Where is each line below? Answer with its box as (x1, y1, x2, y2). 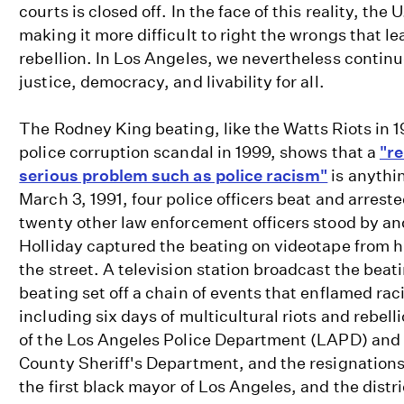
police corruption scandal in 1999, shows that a (19, 142, 380, 162)
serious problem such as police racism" (19, 166, 328, 186)
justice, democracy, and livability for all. (19, 72, 325, 92)
